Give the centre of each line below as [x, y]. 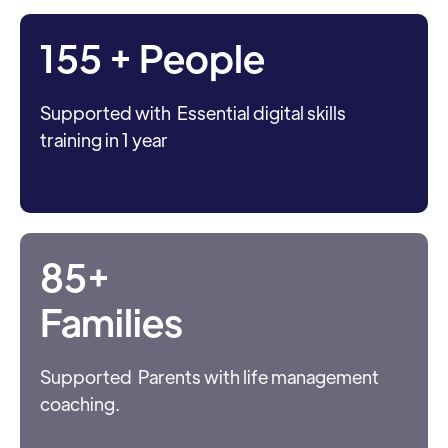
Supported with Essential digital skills [193, 113]
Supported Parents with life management [209, 377]
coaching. [80, 404]
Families [111, 321]
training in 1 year [104, 140]
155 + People [152, 57]
